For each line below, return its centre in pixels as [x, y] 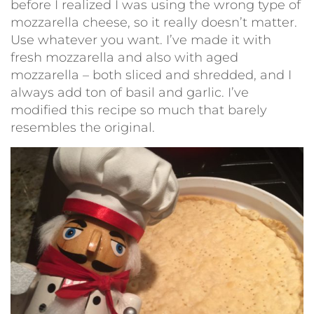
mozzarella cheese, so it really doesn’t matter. [154, 23]
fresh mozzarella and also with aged [124, 58]
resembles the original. [83, 128]
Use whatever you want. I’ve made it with [141, 40]
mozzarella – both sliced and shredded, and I [151, 75]
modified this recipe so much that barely [139, 110]
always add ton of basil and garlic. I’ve [130, 93]
